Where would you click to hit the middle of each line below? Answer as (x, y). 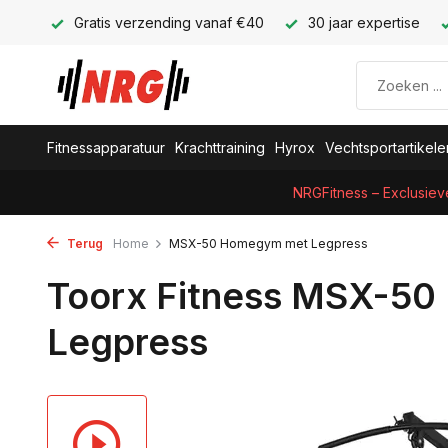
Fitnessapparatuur (106, 147)
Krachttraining (220, 147)
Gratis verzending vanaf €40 (167, 22)
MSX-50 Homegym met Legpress (268, 243)
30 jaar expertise (362, 22)
